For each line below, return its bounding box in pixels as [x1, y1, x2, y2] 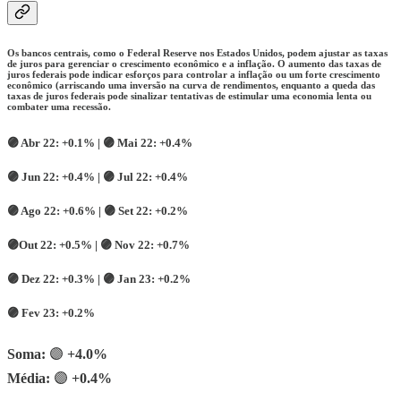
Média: [7, 370, 54, 386]
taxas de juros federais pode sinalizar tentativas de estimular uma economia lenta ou [7, 90, 371, 101]
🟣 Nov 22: [98, 237, 157, 252]
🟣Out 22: [7, 237, 59, 252]
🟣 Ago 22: [7, 203, 63, 218]
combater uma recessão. [7, 100, 111, 112]
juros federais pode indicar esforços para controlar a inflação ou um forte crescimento [7, 68, 380, 80]
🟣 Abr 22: [7, 135, 62, 149]
